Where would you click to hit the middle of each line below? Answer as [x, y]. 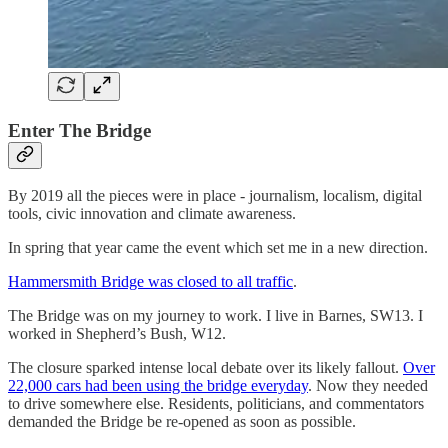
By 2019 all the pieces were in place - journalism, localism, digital [215, 196]
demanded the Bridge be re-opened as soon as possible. [182, 422]
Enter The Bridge [79, 130]
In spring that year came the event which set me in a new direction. [218, 248]
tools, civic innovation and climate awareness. [152, 214]
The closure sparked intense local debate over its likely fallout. [205, 368]
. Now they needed [368, 386]
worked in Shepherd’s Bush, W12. [117, 334]
